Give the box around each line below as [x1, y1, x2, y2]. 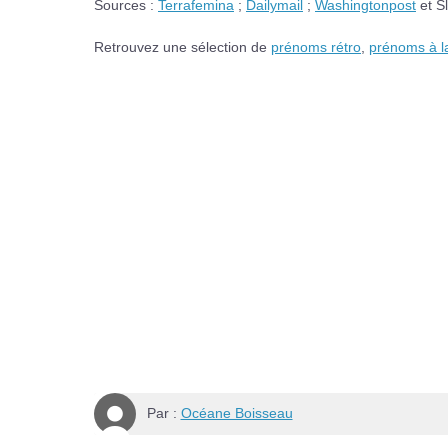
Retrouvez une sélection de [94, 38, 271, 55]
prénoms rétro [271, 38, 361, 55]
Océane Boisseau [180, 405, 293, 422]
